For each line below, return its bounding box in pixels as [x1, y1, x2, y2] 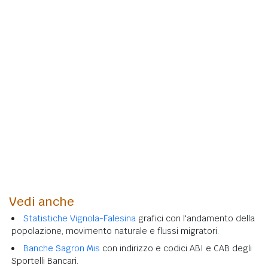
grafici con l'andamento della [136, 212, 255, 224]
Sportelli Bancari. [11, 255, 78, 266]
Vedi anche [9, 193, 74, 209]
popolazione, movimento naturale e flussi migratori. [11, 225, 219, 236]
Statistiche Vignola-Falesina [23, 212, 136, 224]
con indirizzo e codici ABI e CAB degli [100, 242, 252, 254]
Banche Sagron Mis [23, 242, 100, 254]
